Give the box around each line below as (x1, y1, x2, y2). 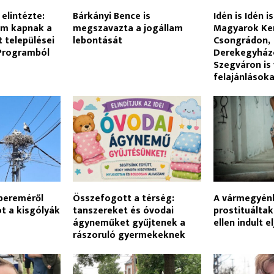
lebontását (72, 32, 122, 49)
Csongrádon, (213, 32, 270, 49)
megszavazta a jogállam (72, 20, 183, 37)
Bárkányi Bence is (72, 7, 150, 24)
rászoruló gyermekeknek (72, 227, 185, 244)
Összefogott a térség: (72, 190, 174, 207)
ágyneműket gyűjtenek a (72, 215, 185, 232)
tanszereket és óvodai (72, 202, 174, 220)
